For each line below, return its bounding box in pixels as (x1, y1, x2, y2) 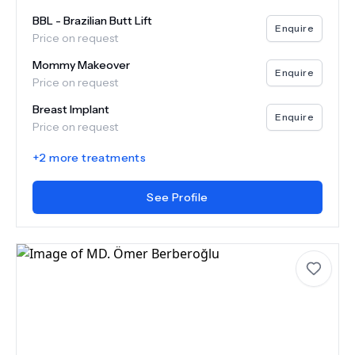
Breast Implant (32, 102, 109, 116)
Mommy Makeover (32, 58, 130, 72)
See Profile (147, 190, 208, 204)
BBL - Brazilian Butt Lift (32, 13, 152, 28)
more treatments (46, 151, 147, 165)
